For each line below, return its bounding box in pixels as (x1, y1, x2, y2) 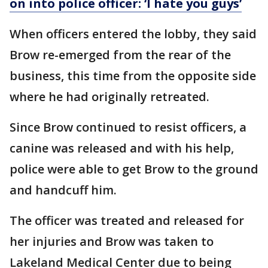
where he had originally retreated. (10, 89, 209, 105)
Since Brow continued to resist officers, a (10, 119, 246, 135)
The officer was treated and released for (10, 212, 244, 229)
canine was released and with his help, (10, 140, 234, 156)
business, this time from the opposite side (10, 68, 256, 84)
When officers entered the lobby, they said (10, 26, 257, 42)
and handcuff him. (10, 182, 117, 198)
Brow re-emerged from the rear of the (10, 47, 231, 63)
